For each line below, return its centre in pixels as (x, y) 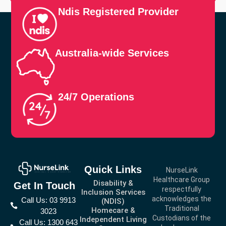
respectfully (182, 189)
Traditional (182, 209)
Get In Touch (44, 185)
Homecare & (113, 211)
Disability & (113, 183)
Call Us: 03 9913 (48, 200)
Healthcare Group (182, 180)
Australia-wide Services (112, 53)
